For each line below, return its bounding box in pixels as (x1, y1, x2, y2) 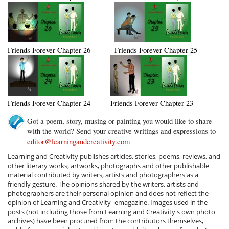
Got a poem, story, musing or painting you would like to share (27, 116, 212, 126)
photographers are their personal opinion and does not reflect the (8, 189, 209, 198)
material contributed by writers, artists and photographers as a (8, 170, 199, 180)
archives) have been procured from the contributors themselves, (8, 216, 204, 226)
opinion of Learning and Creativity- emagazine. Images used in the (8, 198, 208, 208)
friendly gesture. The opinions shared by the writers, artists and (8, 179, 199, 189)
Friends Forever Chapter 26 (8, 45, 91, 55)
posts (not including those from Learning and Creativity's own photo (8, 207, 216, 217)
